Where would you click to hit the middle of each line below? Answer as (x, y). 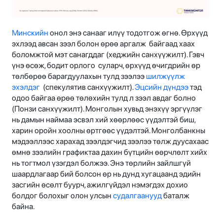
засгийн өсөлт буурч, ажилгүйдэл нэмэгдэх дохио (100, 184)
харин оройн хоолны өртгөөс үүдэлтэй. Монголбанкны (109, 130)
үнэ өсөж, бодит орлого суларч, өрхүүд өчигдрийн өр (106, 65)
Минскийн (30, 33)
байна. (24, 206)
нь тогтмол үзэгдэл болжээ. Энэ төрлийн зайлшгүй (101, 163)
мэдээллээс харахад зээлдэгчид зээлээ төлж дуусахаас (110, 141)
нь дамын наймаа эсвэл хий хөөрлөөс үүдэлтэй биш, (104, 119)
